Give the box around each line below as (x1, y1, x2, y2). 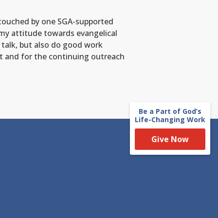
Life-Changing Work (135, 115, 205, 124)
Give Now (151, 134, 189, 145)
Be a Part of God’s (139, 107, 201, 116)
